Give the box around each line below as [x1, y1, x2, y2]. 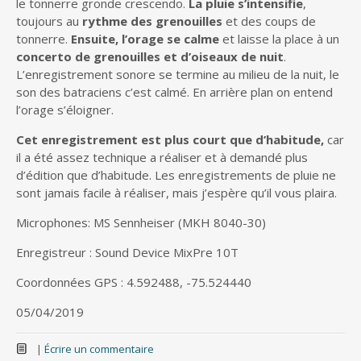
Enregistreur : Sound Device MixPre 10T [16, 244, 245, 260]
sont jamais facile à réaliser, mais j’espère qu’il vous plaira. [16, 185, 343, 201]
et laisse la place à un [219, 31, 339, 47]
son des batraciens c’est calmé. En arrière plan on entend [16, 84, 333, 100]
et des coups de [226, 13, 316, 29]
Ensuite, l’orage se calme [71, 31, 219, 47]
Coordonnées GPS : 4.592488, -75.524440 [16, 274, 258, 290]
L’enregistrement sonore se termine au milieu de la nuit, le [16, 66, 339, 82]
